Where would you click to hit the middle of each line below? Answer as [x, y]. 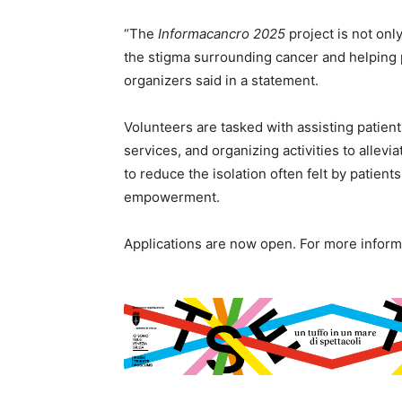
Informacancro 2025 [222, 34]
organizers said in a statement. [221, 80]
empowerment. [172, 197]
